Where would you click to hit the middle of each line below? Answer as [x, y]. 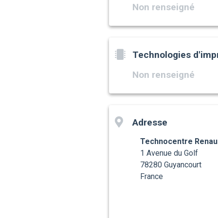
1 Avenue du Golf [169, 153]
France [152, 177]
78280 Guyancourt [171, 165]
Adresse [150, 123]
